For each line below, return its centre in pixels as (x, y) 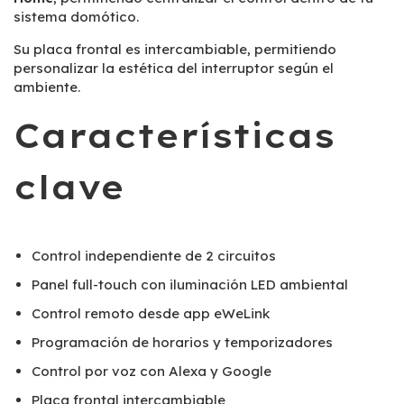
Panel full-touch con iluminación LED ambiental (190, 285)
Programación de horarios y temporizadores (182, 342)
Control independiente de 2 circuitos (154, 256)
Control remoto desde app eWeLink (151, 313)
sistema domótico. (76, 17)
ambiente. (47, 87)
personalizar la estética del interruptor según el (174, 68)
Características (174, 135)
